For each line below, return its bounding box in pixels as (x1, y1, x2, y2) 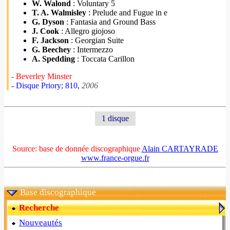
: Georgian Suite (69, 36, 124, 45)
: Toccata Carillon (75, 54, 135, 63)
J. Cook (32, 27, 59, 35)
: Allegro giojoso (59, 27, 115, 35)
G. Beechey (32, 45, 71, 54)
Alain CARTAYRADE (141, 144, 218, 153)
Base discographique (20, 187, 96, 197)
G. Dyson (32, 17, 64, 26)
